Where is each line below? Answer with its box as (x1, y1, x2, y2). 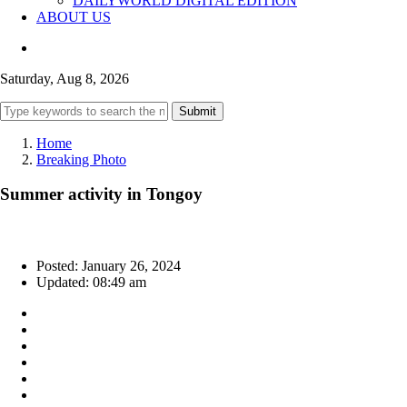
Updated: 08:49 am (36, 274, 146, 291)
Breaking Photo (36, 151, 126, 167)
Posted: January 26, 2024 (36, 258, 181, 274)
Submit (179, 104, 216, 118)
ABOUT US (36, 8, 111, 25)
